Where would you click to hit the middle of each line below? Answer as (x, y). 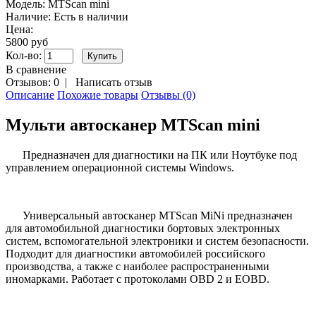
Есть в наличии (90, 17)
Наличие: (28, 17)
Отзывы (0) (168, 95)
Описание (30, 95)
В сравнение (36, 70)
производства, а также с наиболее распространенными (138, 267)
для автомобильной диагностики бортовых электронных (143, 229)
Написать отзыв (114, 83)
